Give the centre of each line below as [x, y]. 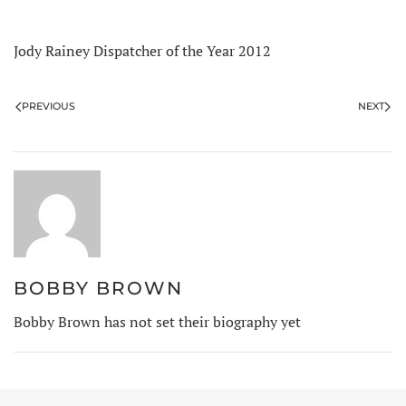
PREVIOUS [48, 106]
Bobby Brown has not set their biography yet [157, 322]
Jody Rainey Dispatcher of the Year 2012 [142, 51]
